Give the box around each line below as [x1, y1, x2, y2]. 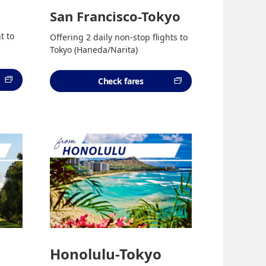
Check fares [97, 75, 144, 87]
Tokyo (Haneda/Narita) [49, 43, 138, 55]
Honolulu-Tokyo [49, 244, 161, 264]
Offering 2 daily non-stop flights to [49, 31, 188, 43]
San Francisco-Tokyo [49, 7, 180, 25]
